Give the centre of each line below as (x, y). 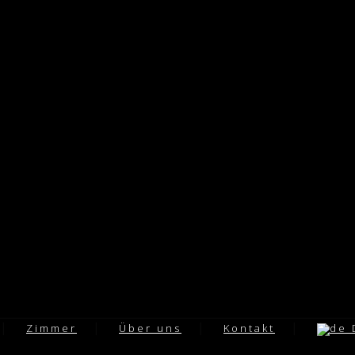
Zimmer (52, 328)
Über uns (150, 328)
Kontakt (249, 328)
